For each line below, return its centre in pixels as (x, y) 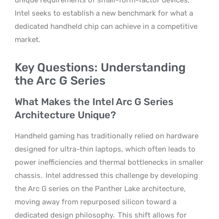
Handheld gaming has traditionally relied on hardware (107, 136)
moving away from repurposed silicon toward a (96, 202)
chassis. (30, 175)
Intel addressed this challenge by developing (122, 175)
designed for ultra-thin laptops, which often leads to (105, 149)
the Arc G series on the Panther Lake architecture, (100, 188)
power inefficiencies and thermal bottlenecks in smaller (109, 162)
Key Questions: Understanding (100, 67)
